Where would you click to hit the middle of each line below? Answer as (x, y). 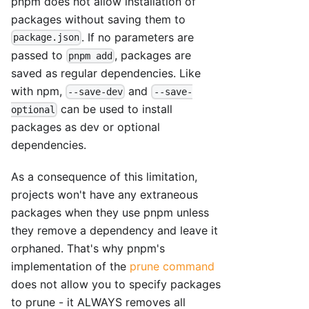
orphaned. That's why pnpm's (88, 249)
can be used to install (115, 109)
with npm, (38, 91)
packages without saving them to (98, 19)
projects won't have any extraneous (104, 195)
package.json (47, 38)
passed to (39, 55)
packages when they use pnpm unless (110, 213)
